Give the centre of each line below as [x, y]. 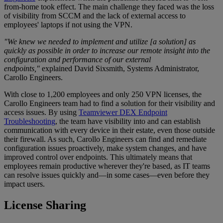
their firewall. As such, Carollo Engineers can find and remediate [105, 139]
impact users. [24, 184]
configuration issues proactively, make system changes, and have [105, 148]
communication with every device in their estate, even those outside [110, 130]
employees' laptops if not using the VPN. [68, 24]
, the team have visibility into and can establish [128, 121]
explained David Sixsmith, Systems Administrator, [119, 68]
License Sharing [45, 205]
